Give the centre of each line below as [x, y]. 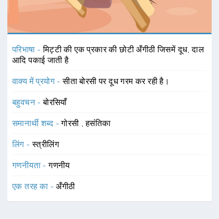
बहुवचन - [28, 102]
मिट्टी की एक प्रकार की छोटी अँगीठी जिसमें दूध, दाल [123, 49]
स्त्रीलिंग [46, 144]
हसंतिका [98, 123]
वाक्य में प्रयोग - [38, 81]
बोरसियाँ [55, 102]
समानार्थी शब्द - [37, 123]
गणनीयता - [31, 165]
